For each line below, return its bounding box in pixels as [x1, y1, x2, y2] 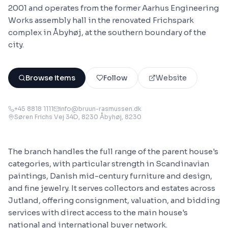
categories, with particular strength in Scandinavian [8, 159, 209, 168]
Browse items [25, 73, 75, 82]
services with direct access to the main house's [8, 208, 188, 217]
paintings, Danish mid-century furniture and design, [8, 171, 212, 181]
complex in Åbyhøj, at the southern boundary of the [8, 27, 206, 37]
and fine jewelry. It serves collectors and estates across [8, 183, 215, 193]
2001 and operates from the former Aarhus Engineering [8, 3, 219, 13]
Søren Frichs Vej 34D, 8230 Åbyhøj [14, 113, 122, 121]
